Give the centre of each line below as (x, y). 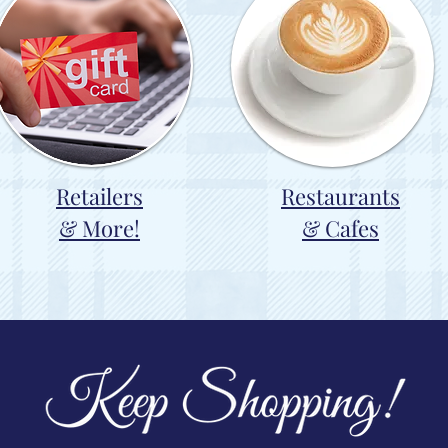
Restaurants (340, 196)
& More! (99, 228)
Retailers (99, 196)
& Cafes (340, 228)
